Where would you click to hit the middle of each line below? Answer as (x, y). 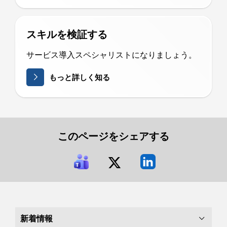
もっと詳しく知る (80, 77)
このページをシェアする (113, 136)
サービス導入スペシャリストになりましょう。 (111, 54)
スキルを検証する (67, 34)
